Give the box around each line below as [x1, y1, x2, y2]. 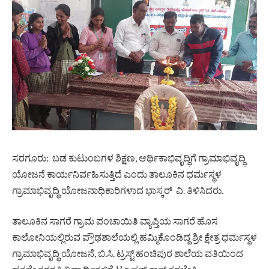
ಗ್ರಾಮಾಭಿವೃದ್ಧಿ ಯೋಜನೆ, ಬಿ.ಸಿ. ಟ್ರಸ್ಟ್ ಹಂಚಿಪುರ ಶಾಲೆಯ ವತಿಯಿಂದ [12, 247, 243, 259]
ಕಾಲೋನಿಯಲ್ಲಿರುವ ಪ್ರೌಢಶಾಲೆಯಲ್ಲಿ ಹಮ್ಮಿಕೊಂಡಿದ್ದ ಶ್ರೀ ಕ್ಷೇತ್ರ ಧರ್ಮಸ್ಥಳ [12, 231, 257, 243]
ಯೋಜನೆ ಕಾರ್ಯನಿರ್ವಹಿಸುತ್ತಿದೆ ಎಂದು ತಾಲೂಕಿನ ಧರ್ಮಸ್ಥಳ [12, 168, 222, 180]
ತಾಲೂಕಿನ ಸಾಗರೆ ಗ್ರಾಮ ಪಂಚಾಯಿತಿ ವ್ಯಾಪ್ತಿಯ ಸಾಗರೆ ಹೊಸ [12, 215, 218, 227]
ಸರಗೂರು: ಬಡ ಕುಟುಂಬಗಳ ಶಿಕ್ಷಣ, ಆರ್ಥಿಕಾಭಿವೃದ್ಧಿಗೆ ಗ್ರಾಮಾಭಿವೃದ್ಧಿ [12, 151, 246, 163]
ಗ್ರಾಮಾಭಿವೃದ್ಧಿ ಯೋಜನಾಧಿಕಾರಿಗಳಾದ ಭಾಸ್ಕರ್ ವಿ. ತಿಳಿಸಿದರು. [12, 184, 223, 196]
